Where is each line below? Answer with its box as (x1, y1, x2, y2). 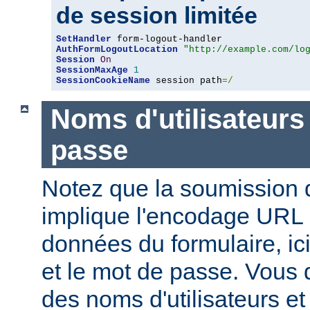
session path (150, 75, 222, 86)
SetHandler (56, 34, 111, 45)
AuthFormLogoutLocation (56, 44, 178, 55)
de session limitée (56, 2, 257, 29)
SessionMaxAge (56, 65, 128, 76)
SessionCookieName (56, 75, 150, 86)
